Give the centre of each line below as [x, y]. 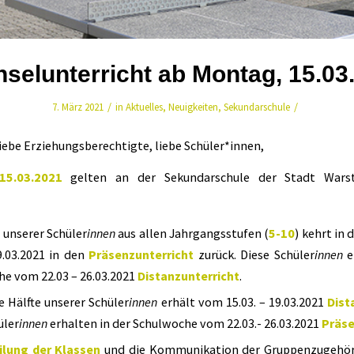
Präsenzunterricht [143, 254]
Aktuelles [144, 107]
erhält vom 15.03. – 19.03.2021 [244, 301]
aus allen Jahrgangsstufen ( [192, 233]
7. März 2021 [78, 107]
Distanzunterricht [189, 275]
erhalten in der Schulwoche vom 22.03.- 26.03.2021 [185, 323]
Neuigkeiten [193, 107]
